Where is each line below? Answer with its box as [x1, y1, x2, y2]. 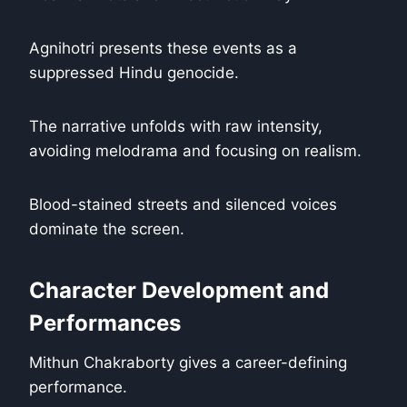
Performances [29, 310, 181, 337]
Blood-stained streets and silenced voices [29, 195, 337, 214]
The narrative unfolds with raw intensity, [29, 117, 323, 136]
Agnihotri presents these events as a [29, 39, 297, 58]
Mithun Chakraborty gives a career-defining [29, 353, 347, 372]
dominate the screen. [29, 220, 184, 239]
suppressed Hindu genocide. [29, 64, 239, 83]
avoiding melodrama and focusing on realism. [29, 142, 362, 161]
